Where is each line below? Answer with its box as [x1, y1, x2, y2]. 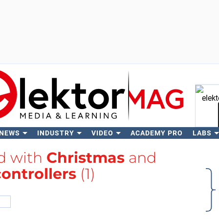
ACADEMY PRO [130, 129, 183, 137]
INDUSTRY [37, 129, 74, 137]
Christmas [46, 149, 125, 167]
